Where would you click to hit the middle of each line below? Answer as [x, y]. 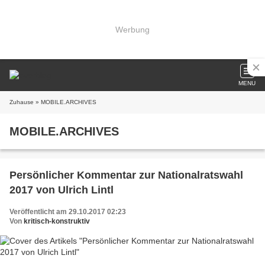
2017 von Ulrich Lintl [62, 190]
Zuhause [22, 102]
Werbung [132, 29]
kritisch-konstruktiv [57, 221]
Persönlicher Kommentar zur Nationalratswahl [126, 175]
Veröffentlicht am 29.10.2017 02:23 [68, 212]
